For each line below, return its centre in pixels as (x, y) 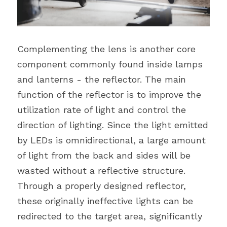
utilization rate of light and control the (102, 109)
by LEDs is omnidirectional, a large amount (111, 140)
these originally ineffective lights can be (105, 201)
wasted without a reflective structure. (101, 170)
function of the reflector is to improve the (109, 94)
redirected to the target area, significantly (110, 216)
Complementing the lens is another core (106, 49)
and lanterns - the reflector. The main (102, 79)
